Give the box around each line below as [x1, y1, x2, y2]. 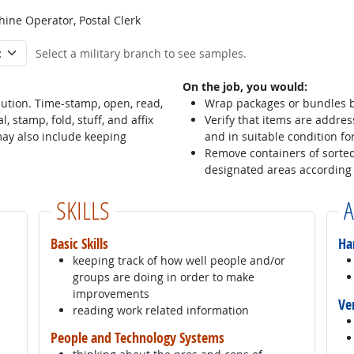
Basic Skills [50, 234, 108, 254]
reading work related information [72, 303, 249, 318]
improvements [72, 286, 149, 302]
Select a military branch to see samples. [35, 46, 247, 62]
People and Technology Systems [50, 328, 224, 348]
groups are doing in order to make [72, 269, 254, 285]
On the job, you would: [183, 79, 307, 95]
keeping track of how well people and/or [72, 253, 285, 269]
